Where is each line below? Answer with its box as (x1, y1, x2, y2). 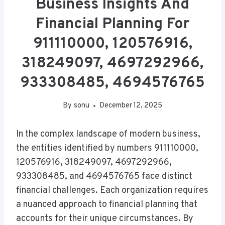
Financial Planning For (36, 15, 189, 34)
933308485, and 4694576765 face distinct (16, 171, 192, 183)
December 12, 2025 (99, 101, 162, 111)
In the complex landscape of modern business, (16, 129, 200, 141)
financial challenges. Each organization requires (16, 185, 208, 197)
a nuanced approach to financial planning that (16, 199, 197, 211)
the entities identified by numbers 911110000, (16, 143, 198, 155)
